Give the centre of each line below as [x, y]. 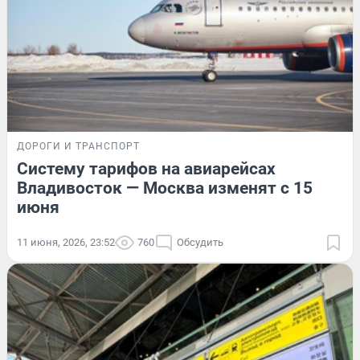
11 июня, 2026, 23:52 [66, 243]
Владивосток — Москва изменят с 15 [165, 188]
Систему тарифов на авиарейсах [146, 169]
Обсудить [200, 243]
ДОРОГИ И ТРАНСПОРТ [78, 147]
